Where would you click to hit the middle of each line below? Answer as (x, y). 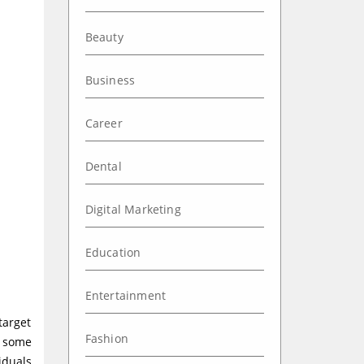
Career (104, 123)
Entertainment (126, 295)
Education (113, 252)
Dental (103, 166)
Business (110, 80)
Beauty (104, 37)
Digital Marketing (133, 209)
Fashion (106, 338)
